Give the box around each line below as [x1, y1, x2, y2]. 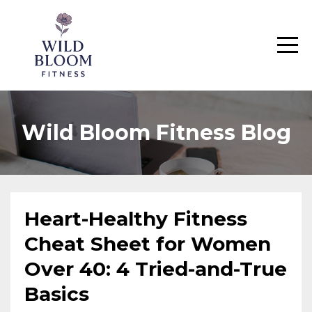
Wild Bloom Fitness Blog [21, 120, 291, 146]
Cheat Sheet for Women [24, 232, 271, 256]
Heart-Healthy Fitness [24, 207, 247, 231]
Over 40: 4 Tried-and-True [24, 257, 287, 281]
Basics [24, 282, 89, 306]
